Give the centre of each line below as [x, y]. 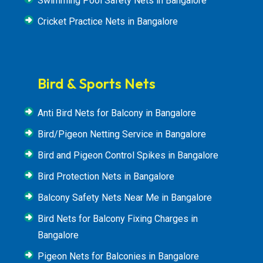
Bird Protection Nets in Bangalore [106, 176]
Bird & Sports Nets [97, 83]
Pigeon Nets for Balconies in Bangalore [118, 256]
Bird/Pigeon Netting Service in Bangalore [122, 134]
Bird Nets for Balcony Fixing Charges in [118, 219]
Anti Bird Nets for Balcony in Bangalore [117, 113]
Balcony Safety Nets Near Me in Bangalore [125, 198]
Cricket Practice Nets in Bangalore [108, 21]
